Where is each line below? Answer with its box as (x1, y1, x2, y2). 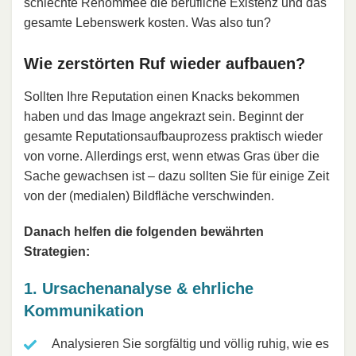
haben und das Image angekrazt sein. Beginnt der (24, 109, 304, 123)
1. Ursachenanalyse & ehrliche (24, 279, 253, 297)
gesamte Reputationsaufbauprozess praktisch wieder (24, 129, 323, 143)
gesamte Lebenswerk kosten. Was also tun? (24, 15, 271, 29)
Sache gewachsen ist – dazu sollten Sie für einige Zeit (24, 168, 329, 183)
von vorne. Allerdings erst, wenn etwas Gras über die (24, 149, 319, 163)
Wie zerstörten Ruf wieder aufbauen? (24, 54, 305, 72)
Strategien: (24, 244, 90, 258)
